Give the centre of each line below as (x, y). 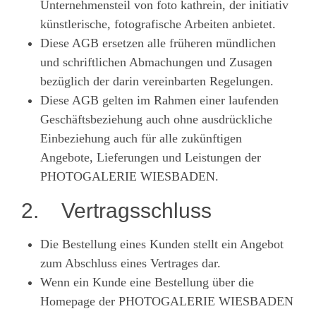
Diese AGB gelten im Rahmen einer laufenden (159, 100)
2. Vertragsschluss (116, 210)
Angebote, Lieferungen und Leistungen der (151, 157)
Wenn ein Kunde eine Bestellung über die (147, 282)
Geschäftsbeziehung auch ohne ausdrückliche (156, 119)
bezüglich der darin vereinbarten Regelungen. (157, 81)
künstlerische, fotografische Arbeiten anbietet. (158, 24)
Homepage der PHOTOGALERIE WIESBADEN (167, 301)
